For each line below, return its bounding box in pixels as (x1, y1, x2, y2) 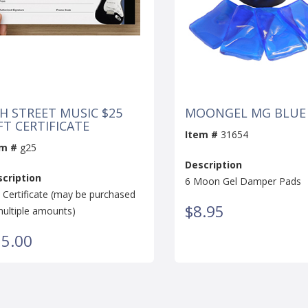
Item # (185, 127, 218, 141)
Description (185, 157, 242, 171)
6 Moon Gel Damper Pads (185, 174, 301, 188)
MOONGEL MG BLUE (185, 104, 306, 121)
